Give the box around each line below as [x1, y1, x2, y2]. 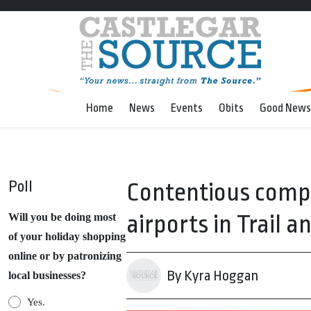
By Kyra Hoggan [167, 267, 258, 284]
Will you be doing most [8, 211, 116, 223]
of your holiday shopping [8, 230, 126, 242]
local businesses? [8, 269, 86, 281]
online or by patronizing [8, 250, 121, 262]
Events [171, 101, 203, 115]
